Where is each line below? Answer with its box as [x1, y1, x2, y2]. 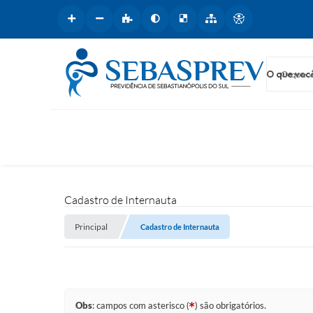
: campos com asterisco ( [92, 300, 189, 311]
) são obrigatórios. [195, 300, 266, 311]
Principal [75, 221, 108, 232]
